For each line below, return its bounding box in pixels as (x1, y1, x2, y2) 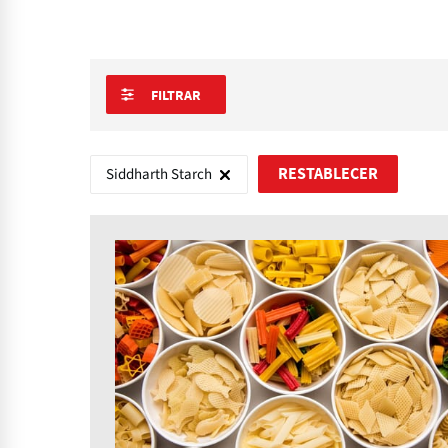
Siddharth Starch (106, 163, 212, 185)
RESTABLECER (278, 165, 378, 182)
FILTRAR (151, 88, 201, 103)
